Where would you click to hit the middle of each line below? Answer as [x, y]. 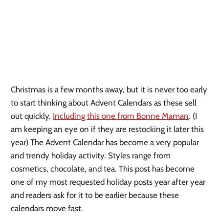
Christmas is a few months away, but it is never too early [109, 89]
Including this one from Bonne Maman [121, 116]
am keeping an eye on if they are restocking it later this [108, 129]
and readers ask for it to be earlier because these [95, 195]
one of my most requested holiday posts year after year [108, 182]
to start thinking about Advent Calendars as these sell [104, 102]
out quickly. [32, 116]
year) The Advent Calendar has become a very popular [105, 142]
